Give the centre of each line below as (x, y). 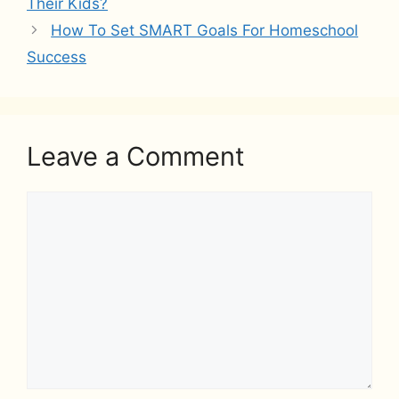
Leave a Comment (136, 157)
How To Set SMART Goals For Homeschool (205, 31)
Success (57, 57)
